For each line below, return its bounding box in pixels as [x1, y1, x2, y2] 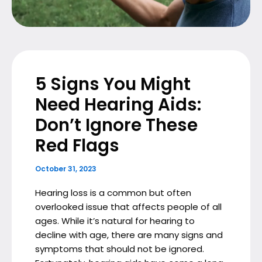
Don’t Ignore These [35, 113, 198, 137]
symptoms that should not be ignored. [35, 243, 204, 256]
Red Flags [35, 133, 119, 158]
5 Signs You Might [35, 72, 191, 96]
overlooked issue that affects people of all [35, 201, 222, 213]
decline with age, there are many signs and [35, 229, 223, 242]
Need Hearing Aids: [35, 92, 201, 117]
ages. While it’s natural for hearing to [35, 215, 195, 227]
